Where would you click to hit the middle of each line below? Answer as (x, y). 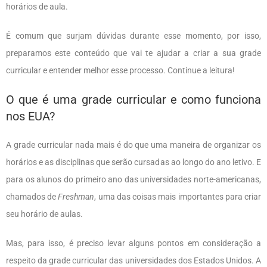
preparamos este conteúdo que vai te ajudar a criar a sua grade (133, 53)
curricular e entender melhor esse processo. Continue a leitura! (120, 70)
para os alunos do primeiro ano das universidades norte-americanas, (133, 179)
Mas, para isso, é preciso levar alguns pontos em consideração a (133, 243)
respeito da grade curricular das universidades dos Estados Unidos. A (133, 260)
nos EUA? (30, 116)
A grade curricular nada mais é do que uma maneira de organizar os (133, 145)
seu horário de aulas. (45, 214)
